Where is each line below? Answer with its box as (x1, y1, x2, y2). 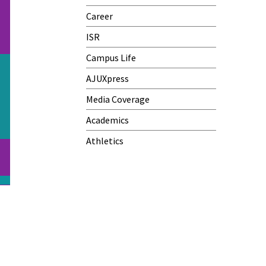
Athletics (86, 135, 124, 147)
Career (86, 10, 113, 22)
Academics (86, 114, 129, 126)
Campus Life (86, 52, 137, 64)
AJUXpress (86, 72, 129, 84)
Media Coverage (86, 93, 150, 105)
